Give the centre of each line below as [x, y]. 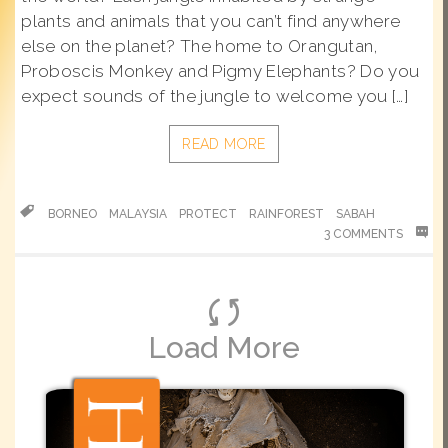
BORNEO [72, 214]
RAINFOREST [286, 214]
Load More [224, 347]
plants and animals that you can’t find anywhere [211, 21]
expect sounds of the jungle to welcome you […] [214, 96]
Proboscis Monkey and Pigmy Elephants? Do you [220, 71]
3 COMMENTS [365, 234]
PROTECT [208, 214]
